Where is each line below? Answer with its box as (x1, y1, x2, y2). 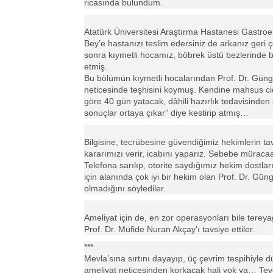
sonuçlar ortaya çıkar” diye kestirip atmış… (84, 108, 249, 118)
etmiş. (84, 62, 107, 71)
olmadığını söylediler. (84, 183, 166, 193)
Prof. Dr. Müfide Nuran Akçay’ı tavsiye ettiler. (84, 224, 255, 234)
